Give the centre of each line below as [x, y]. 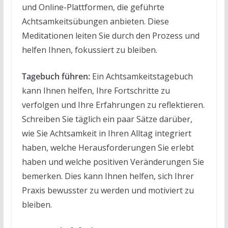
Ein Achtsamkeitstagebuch [141, 76]
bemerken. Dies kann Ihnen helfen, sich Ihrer [108, 176]
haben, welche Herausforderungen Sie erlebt [108, 147]
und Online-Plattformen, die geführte [93, 7]
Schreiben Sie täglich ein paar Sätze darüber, [107, 119]
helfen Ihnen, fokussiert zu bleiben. [89, 50]
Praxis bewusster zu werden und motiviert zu [108, 190]
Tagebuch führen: [56, 76]
